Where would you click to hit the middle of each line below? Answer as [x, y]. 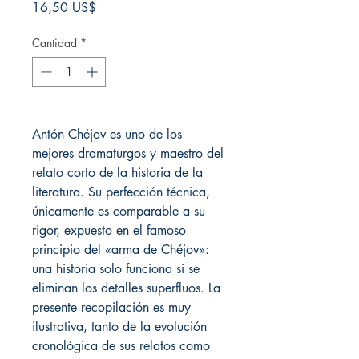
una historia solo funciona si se [116, 269]
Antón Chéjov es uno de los [107, 134]
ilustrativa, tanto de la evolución [119, 327]
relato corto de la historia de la [117, 173]
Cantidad [54, 43]
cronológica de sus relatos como [121, 346]
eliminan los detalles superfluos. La [126, 288]
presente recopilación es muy [111, 307]
